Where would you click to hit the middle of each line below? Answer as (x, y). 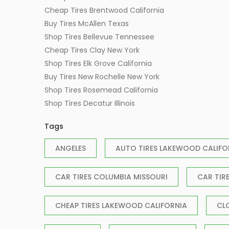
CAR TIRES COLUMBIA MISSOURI (111, 177)
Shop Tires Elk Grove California (98, 64)
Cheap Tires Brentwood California (104, 10)
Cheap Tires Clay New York (92, 50)
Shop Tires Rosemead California (101, 90)
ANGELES (71, 148)
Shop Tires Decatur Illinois (90, 104)
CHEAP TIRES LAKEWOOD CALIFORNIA (121, 206)
